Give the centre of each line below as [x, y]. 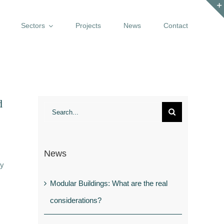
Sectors [33, 25]
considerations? [76, 200]
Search [55, 110]
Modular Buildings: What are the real [109, 183]
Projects [88, 25]
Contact [176, 25]
